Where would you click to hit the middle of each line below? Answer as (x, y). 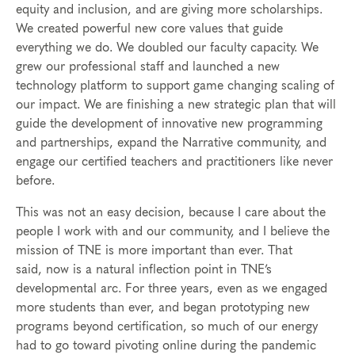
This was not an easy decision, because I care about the (171, 213)
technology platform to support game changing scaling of (175, 86)
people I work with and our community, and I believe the (173, 232)
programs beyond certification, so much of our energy (167, 327)
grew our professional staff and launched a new (148, 67)
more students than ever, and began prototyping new (163, 308)
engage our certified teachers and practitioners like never (174, 162)
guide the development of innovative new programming (169, 124)
